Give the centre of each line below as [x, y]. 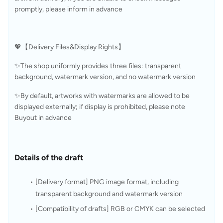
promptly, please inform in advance [68, 9]
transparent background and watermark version [109, 194]
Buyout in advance [43, 118]
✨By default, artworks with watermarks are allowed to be [102, 96]
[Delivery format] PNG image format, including [107, 182]
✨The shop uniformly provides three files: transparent [98, 66]
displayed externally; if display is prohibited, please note [100, 107]
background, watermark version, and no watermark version [105, 77]
